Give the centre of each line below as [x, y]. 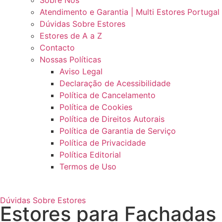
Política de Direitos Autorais [112, 119]
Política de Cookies [96, 107]
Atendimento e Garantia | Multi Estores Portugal [130, 12]
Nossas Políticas [70, 59]
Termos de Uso [88, 166]
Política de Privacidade [103, 143]
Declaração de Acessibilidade [115, 83]
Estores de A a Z [71, 36]
